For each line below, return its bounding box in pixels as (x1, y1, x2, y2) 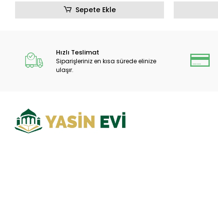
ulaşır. (56, 66, 74, 74)
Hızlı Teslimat (56, 48, 100, 57)
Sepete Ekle (75, 5, 116, 15)
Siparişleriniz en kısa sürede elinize (56, 57, 157, 66)
